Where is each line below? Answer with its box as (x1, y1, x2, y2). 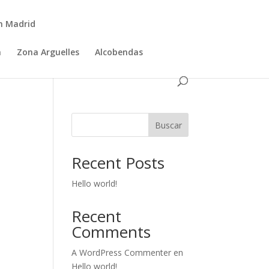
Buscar (154, 119, 182, 131)
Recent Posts (71, 152, 165, 174)
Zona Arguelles (17, 46, 80, 58)
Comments (71, 221, 151, 243)
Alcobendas (95, 46, 144, 58)
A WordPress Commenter (71, 247, 172, 258)
